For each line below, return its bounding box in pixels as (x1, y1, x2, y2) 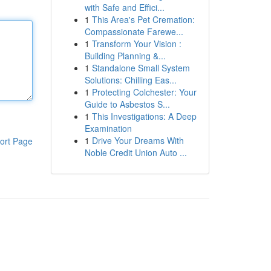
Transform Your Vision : (91, 38, 181, 50)
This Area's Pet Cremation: (91, 13, 195, 25)
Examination (84, 122, 132, 134)
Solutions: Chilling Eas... (84, 74, 177, 86)
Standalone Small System (91, 62, 190, 74)
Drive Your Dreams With (91, 134, 184, 146)
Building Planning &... (84, 50, 166, 62)
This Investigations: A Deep (91, 110, 197, 122)
